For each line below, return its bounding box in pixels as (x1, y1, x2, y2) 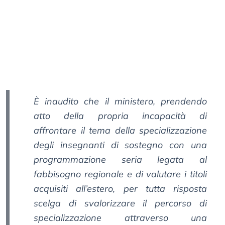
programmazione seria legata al (34, 154, 207, 166)
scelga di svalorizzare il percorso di (34, 197, 207, 209)
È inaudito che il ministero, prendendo (34, 95, 207, 107)
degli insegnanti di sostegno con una (34, 139, 207, 151)
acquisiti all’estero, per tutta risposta (34, 183, 207, 195)
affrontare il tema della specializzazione (34, 125, 207, 137)
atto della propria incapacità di (34, 110, 207, 122)
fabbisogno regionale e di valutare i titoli (34, 168, 207, 180)
